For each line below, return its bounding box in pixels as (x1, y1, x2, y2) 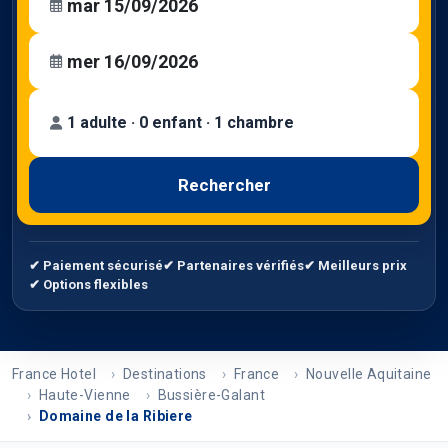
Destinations (122, 366, 207, 383)
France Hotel (12, 366, 97, 383)
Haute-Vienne (38, 387, 131, 404)
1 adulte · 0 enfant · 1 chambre (67, 113, 294, 133)
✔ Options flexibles (29, 276, 148, 292)
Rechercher (177, 174, 271, 195)
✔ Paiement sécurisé (29, 257, 163, 273)
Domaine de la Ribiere (38, 408, 193, 425)
